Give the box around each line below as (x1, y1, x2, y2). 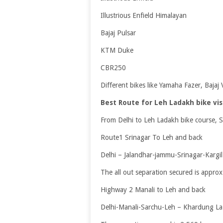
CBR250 (101, 64, 126, 72)
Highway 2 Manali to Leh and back (101, 186, 206, 194)
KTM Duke (101, 46, 133, 55)
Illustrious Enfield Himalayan (101, 11, 187, 20)
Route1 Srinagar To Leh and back (101, 133, 203, 142)
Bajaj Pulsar (101, 29, 136, 37)
